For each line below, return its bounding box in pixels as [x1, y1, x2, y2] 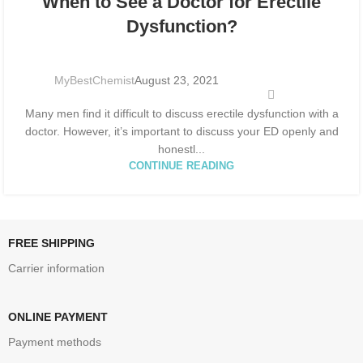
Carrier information [8, 262, 105, 275]
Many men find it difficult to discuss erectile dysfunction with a [24, 107, 339, 121]
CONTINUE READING [129, 160, 234, 173]
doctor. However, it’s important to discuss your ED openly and [24, 125, 339, 139]
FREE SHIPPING [8, 237, 95, 250]
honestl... [158, 143, 205, 156]
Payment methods [8, 335, 101, 349]
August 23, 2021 [134, 73, 219, 87]
